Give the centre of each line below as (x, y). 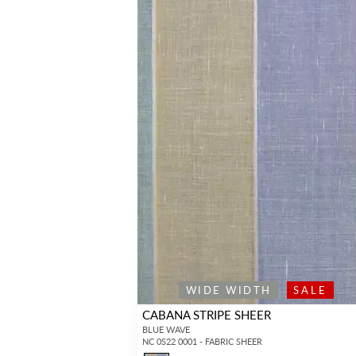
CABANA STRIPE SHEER (206, 314)
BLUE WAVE (166, 329)
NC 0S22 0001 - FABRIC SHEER (202, 341)
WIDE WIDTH (228, 290)
